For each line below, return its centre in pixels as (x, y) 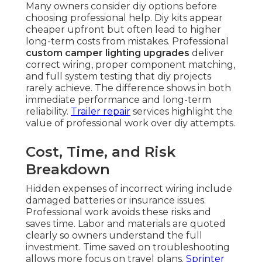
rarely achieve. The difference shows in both (128, 88)
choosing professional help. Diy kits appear (124, 18)
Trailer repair (101, 112)
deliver (207, 53)
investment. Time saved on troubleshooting (128, 247)
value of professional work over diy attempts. (130, 123)
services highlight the (182, 112)
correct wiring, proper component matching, (130, 65)
